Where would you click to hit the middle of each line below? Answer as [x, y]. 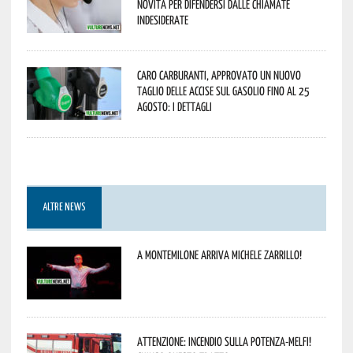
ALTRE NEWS [64, 207]
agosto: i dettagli [174, 106]
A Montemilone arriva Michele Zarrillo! [219, 254]
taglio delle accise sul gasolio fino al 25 [223, 90]
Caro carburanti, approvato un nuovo [219, 74]
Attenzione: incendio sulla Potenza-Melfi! [224, 341]
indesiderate [162, 19]
